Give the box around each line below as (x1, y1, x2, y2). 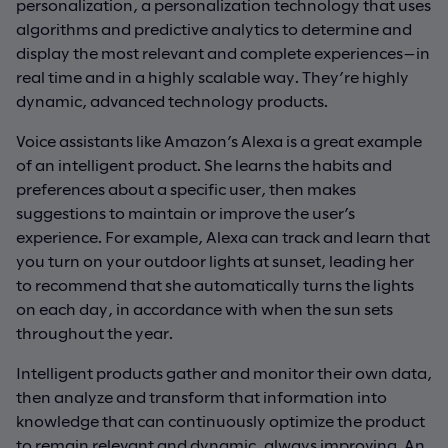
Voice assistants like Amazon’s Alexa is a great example (16, 130, 422, 150)
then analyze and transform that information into (16, 386, 387, 406)
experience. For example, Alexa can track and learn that (16, 226, 430, 246)
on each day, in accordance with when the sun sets (16, 298, 393, 318)
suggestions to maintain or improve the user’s (16, 202, 355, 222)
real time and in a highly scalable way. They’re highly (16, 66, 409, 86)
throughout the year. (16, 322, 173, 342)
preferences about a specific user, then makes (16, 178, 356, 198)
